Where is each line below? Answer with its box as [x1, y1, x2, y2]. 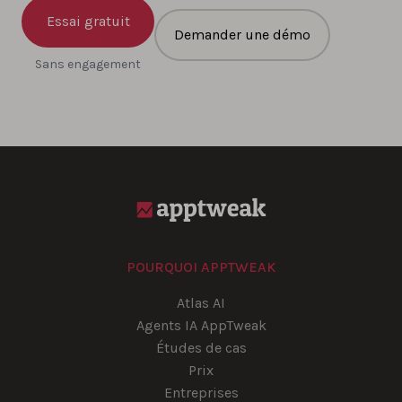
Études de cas [155, 338, 247, 356]
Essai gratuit [46, 12, 130, 30]
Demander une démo [174, 25, 310, 43]
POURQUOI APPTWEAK [127, 258, 275, 275]
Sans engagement [35, 56, 141, 72]
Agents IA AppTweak [135, 316, 267, 334]
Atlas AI [177, 293, 225, 311]
